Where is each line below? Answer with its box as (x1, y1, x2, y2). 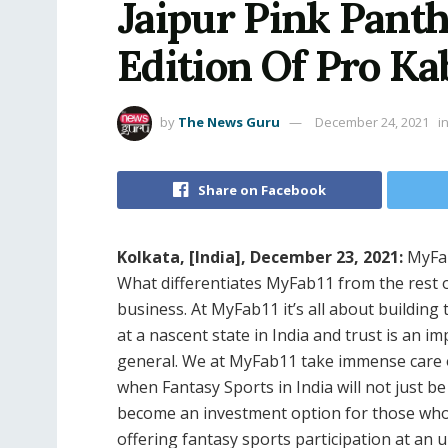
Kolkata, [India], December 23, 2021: (117, 246, 403, 269)
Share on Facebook (197, 181, 326, 200)
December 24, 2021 (315, 113, 429, 132)
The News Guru (178, 113, 280, 132)
